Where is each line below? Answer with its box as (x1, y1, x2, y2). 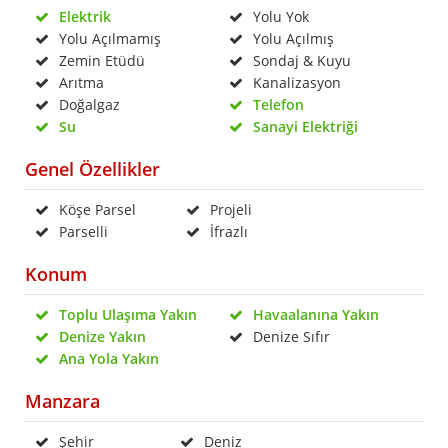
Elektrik (59, 7, 111, 26)
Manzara (25, 389, 100, 413)
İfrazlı (210, 222, 248, 241)
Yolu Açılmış (253, 29, 334, 48)
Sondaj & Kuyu (253, 51, 351, 70)
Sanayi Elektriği (253, 117, 358, 136)
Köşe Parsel (59, 200, 136, 219)
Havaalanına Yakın (253, 305, 379, 324)
